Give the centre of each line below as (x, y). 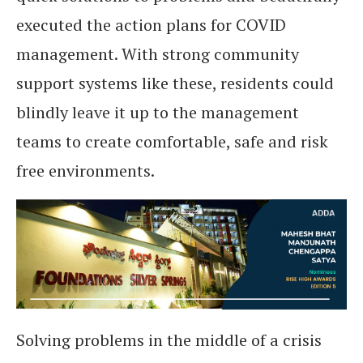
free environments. (85, 171)
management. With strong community (158, 54)
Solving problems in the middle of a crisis (169, 340)
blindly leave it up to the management (158, 112)
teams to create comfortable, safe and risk (172, 141)
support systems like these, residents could (175, 83)
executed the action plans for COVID (151, 25)
